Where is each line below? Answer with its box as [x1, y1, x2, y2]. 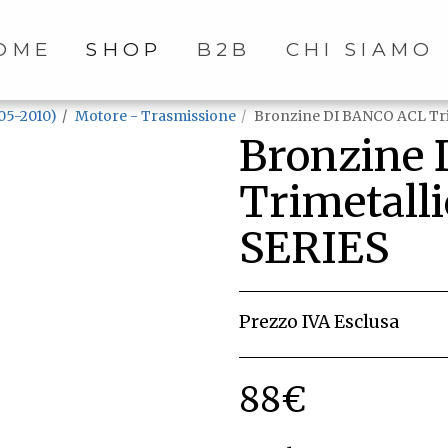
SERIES [239, 221, 389, 275]
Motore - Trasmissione [75, 107, 236, 125]
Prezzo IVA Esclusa [239, 311, 399, 333]
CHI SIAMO [285, 38, 435, 61]
